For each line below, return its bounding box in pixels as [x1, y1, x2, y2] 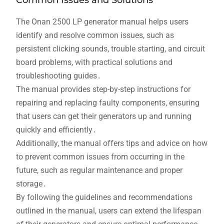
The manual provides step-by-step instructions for [15, 84, 190, 94]
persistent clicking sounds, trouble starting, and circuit [15, 44, 205, 54]
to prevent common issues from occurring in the [15, 152, 184, 162]
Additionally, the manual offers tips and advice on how [15, 138, 207, 148]
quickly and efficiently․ [15, 125, 96, 135]
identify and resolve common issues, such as [15, 30, 174, 40]
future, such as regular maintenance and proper [15, 165, 182, 175]
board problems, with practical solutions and [15, 57, 172, 67]
